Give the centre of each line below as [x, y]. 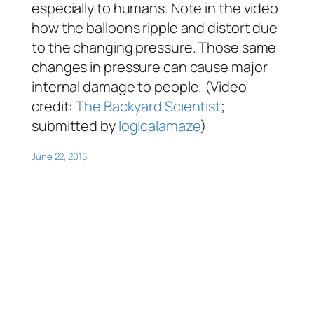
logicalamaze [159, 125]
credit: [54, 106]
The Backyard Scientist [149, 106]
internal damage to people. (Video [139, 86]
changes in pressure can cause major [150, 67]
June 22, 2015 [59, 156]
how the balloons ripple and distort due [155, 27]
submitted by [75, 125]
